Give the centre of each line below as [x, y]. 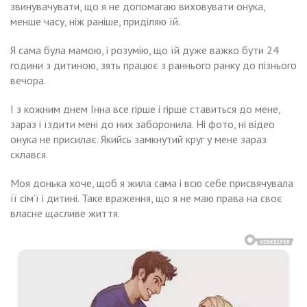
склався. [29, 154]
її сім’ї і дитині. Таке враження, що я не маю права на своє [146, 198]
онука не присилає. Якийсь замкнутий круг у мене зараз [138, 139]
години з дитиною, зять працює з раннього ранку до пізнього [153, 65]
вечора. [28, 80]
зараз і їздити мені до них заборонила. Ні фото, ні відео [143, 124]
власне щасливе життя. [65, 213]
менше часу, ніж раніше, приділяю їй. [95, 21]
